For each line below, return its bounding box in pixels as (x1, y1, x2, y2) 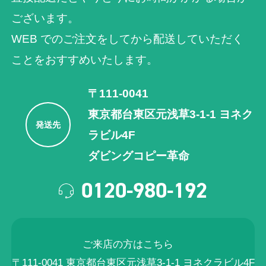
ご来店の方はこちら (83, 239, 183, 251)
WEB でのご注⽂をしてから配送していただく (11, 32, 244, 45)
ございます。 (11, 11, 80, 24)
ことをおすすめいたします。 (11, 53, 159, 66)
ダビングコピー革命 (88, 150, 190, 163)
